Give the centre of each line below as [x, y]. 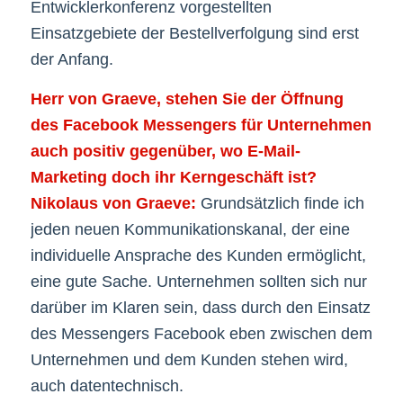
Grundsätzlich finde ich [282, 204]
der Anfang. [72, 59]
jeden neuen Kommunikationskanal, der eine [190, 230]
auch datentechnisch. [107, 386]
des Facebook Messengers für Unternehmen [201, 125]
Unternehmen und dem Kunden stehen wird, [189, 360]
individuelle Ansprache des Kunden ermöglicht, [198, 256]
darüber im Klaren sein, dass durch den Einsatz [200, 308]
